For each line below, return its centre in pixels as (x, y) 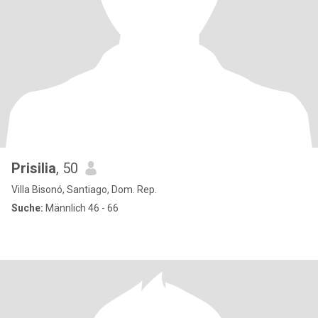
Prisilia (34, 168)
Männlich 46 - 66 (81, 208)
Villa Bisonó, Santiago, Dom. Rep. (84, 190)
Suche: (27, 208)
